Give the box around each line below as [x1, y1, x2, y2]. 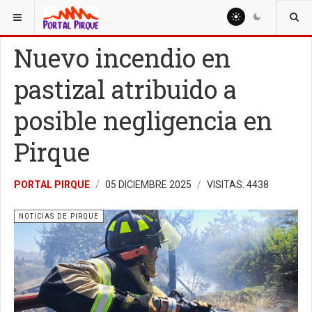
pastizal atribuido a [14, 72, 237, 106]
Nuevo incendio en [14, 41, 231, 75]
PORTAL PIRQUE [14, 179, 90, 190]
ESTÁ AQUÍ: [9, 8, 57, 18]
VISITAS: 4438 [207, 179, 269, 190]
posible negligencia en [14, 104, 272, 137]
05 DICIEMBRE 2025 [105, 179, 194, 190]
